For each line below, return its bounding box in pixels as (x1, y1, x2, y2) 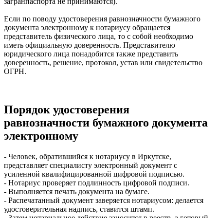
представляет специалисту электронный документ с (4, 161, 177, 169)
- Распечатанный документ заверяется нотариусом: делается (4, 196, 203, 204)
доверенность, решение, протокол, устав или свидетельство (4, 58, 202, 67)
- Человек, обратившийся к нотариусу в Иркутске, (4, 152, 171, 161)
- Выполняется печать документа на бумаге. (4, 187, 149, 196)
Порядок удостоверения (4, 103, 129, 116)
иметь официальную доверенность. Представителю (4, 40, 175, 49)
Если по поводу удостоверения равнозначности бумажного (4, 14, 200, 23)
